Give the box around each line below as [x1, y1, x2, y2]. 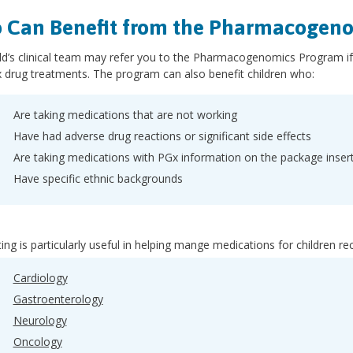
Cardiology [13, 270, 68, 285]
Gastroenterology [13, 292, 103, 307]
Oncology [13, 334, 62, 349]
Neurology [13, 313, 67, 328]
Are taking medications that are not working [13, 107, 237, 122]
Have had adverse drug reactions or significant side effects [13, 128, 311, 143]
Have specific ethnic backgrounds [13, 171, 186, 186]
